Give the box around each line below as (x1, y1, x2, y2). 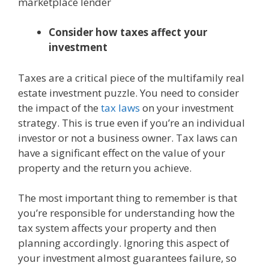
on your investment (140, 100, 234, 115)
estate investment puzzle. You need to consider (18, 85, 239, 100)
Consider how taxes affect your (49, 25, 207, 40)
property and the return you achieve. (18, 160, 192, 175)
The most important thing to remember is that (18, 191, 237, 205)
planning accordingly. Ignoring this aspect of (18, 236, 229, 250)
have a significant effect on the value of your (18, 145, 225, 160)
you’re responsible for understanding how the (18, 206, 235, 220)
